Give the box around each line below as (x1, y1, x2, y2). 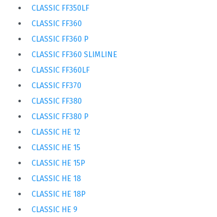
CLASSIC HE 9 (31, 204, 77, 214)
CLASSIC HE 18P (31, 189, 86, 199)
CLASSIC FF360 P (31, 34, 89, 44)
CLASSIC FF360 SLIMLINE (31, 49, 117, 59)
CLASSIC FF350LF (31, 3, 89, 13)
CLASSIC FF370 (31, 80, 81, 90)
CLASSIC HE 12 (31, 127, 80, 137)
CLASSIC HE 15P (31, 158, 85, 168)
